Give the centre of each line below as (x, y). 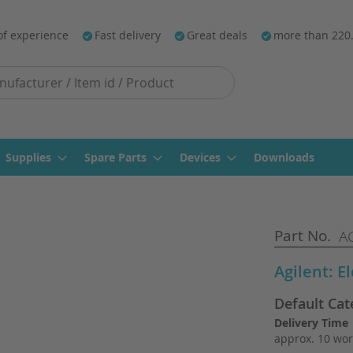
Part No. (303, 236)
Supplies (28, 157)
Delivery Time (311, 323)
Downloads (284, 157)
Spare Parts (115, 157)
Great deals (217, 35)
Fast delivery (128, 35)
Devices (200, 157)
